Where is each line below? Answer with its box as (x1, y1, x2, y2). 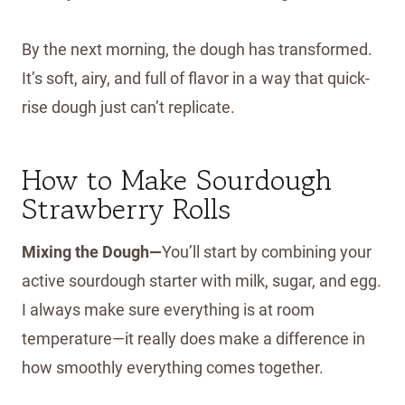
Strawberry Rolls (22, 187, 231, 230)
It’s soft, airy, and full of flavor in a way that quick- (22, 68, 370, 88)
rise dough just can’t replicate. (22, 97, 235, 117)
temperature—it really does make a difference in (22, 328, 365, 348)
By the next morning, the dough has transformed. (22, 39, 372, 59)
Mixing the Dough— (22, 241, 162, 261)
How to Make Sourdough (22, 158, 332, 201)
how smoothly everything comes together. (22, 357, 327, 377)
